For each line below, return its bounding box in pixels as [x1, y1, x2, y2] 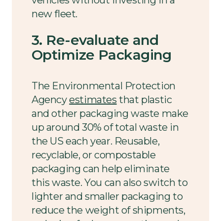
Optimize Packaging [32, 46, 172, 64]
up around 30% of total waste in [32, 121, 179, 133]
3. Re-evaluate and [32, 32, 159, 49]
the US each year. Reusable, [32, 135, 160, 147]
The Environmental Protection [32, 79, 176, 92]
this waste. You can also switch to [32, 176, 188, 188]
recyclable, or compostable [32, 148, 156, 161]
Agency [32, 93, 70, 106]
